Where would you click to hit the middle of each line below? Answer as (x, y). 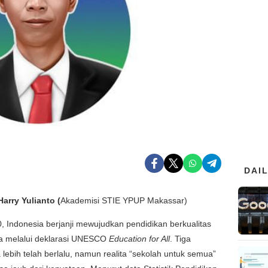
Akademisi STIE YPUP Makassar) (124, 200)
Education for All (139, 238)
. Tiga (180, 238)
